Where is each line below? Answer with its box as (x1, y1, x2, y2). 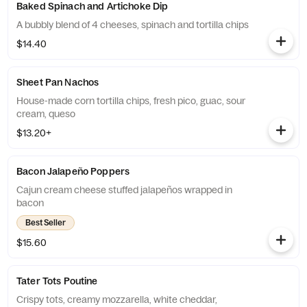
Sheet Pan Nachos (16, 76, 99, 88)
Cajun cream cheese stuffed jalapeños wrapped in (16, 184, 232, 196)
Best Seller (25, 217, 66, 228)
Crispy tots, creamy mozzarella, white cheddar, (16, 293, 217, 306)
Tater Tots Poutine (16, 275, 98, 287)
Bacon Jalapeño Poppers (16, 165, 130, 177)
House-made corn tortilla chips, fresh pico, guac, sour (16, 95, 245, 107)
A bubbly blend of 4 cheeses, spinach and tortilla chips (16, 19, 249, 31)
